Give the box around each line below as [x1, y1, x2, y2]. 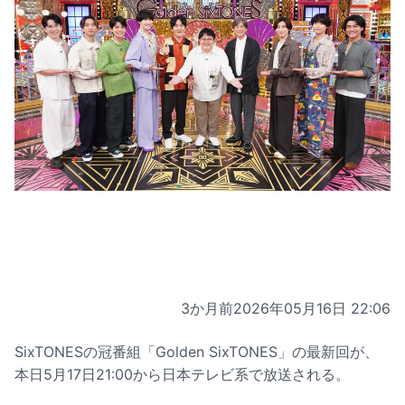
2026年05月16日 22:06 [233, 298, 391, 317]
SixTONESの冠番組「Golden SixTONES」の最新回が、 [14, 342, 379, 361]
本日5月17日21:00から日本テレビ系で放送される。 [14, 364, 350, 383]
